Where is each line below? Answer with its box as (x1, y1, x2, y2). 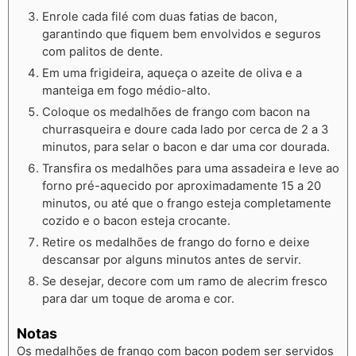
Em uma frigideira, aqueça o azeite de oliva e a (42, 66, 302, 81)
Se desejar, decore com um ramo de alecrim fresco (42, 274, 327, 289)
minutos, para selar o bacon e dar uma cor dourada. (42, 140, 330, 155)
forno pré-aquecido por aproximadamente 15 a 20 (42, 179, 321, 194)
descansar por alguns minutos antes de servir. (42, 253, 301, 268)
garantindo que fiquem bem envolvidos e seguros (42, 27, 321, 42)
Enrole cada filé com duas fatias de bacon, (42, 10, 277, 25)
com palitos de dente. (42, 44, 163, 60)
